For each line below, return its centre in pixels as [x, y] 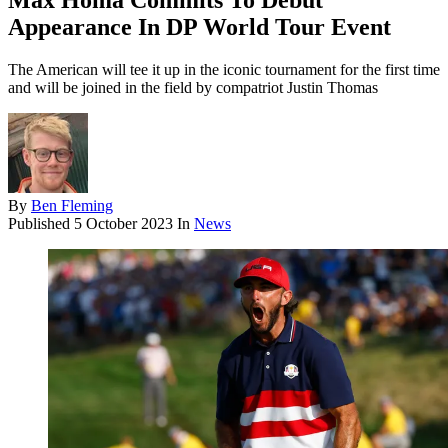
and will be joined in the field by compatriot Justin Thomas [193, 88]
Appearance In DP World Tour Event [199, 27]
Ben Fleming [72, 206]
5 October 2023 [123, 224]
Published [41, 224]
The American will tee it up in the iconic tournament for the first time [224, 70]
